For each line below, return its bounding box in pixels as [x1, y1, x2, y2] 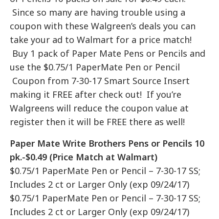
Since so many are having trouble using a [10, 6, 186, 18]
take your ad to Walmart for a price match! [10, 33, 192, 45]
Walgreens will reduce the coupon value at [10, 102, 189, 114]
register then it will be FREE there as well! [10, 115, 185, 128]
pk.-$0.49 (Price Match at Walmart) [10, 151, 158, 163]
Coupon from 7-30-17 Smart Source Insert [10, 74, 190, 87]
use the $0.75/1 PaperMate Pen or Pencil [10, 61, 180, 73]
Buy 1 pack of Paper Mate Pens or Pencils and [10, 47, 206, 59]
